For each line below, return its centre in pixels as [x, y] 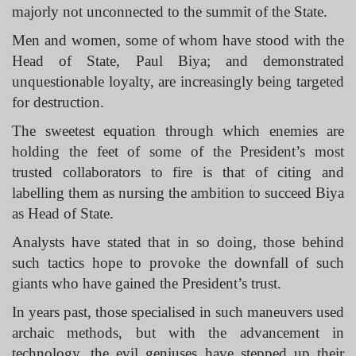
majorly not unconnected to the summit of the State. [170, 12]
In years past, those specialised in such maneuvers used [178, 312]
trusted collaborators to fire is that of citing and [178, 172]
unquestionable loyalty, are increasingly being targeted [178, 81]
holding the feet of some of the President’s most [178, 151]
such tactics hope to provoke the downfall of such [178, 263]
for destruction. [58, 102]
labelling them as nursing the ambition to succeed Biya [178, 193]
